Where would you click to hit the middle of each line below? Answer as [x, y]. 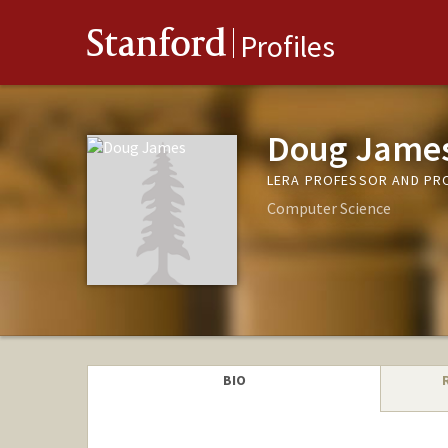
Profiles [287, 46]
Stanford [157, 47]
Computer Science [328, 207]
